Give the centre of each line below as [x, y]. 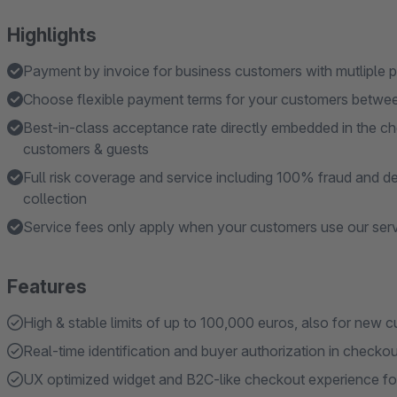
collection [55, 198]
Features [47, 287]
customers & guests [86, 149]
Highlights [52, 35]
